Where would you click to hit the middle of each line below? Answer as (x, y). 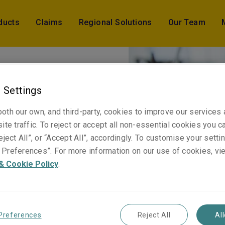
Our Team (187, 22)
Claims (49, 22)
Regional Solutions (115, 22)
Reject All (154, 215)
